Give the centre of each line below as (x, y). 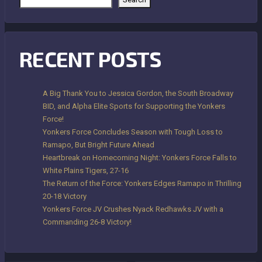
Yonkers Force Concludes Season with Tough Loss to (133, 132)
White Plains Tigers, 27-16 (86, 170)
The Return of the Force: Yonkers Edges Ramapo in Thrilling (142, 183)
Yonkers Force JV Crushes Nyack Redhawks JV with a (133, 209)
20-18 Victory (65, 196)
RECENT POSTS (90, 58)
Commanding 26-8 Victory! (87, 222)
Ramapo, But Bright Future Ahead (99, 144)
